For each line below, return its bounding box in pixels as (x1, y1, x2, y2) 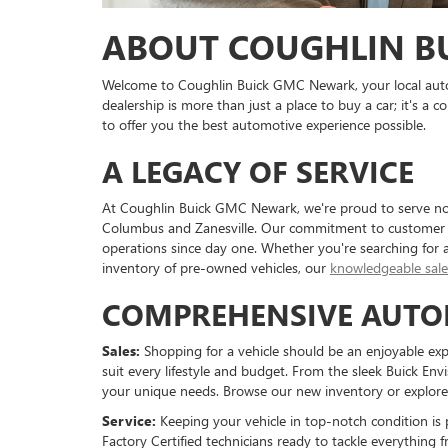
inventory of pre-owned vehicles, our (102, 258, 330, 278)
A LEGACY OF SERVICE (102, 151, 414, 192)
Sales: (102, 341, 140, 361)
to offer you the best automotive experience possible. (102, 115, 426, 135)
